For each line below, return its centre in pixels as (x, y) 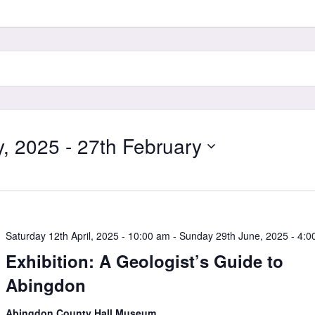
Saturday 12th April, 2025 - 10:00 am (88, 236)
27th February (140, 146)
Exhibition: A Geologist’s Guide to (145, 261)
